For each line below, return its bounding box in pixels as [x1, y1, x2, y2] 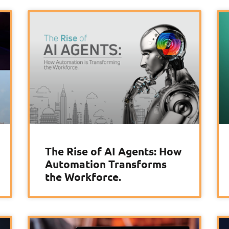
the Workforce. [45, 170, 121, 184]
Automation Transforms [45, 157, 167, 171]
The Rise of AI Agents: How [45, 144, 181, 158]
